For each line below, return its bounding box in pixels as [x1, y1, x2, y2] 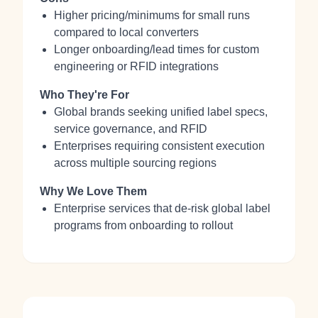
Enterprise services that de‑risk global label [54, 202, 270, 214]
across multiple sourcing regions [54, 157, 216, 169]
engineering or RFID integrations [54, 60, 219, 72]
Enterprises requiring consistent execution [54, 140, 265, 152]
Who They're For [40, 89, 129, 101]
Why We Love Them [40, 185, 147, 197]
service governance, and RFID [54, 123, 207, 135]
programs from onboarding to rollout [54, 219, 233, 231]
